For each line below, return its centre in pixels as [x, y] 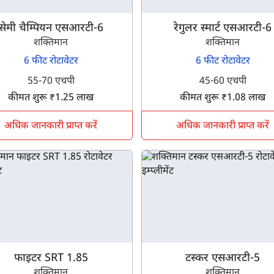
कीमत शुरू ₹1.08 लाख [223, 98]
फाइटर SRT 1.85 [51, 259]
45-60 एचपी [223, 82]
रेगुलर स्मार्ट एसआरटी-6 [223, 29]
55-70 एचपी [51, 82]
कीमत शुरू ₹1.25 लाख [51, 98]
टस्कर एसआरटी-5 [223, 259]
